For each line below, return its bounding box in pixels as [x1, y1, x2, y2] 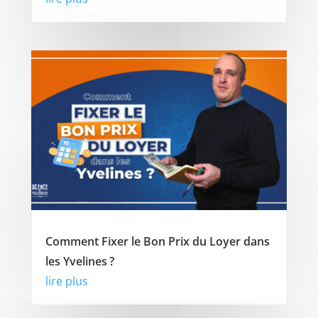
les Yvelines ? [45, 253, 114, 270]
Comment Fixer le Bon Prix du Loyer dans [45, 234, 270, 250]
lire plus [45, 273, 88, 290]
